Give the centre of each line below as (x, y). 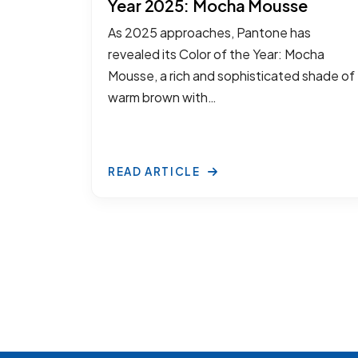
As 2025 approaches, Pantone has (209, 32)
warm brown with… (162, 97)
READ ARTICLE (156, 171)
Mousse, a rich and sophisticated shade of (231, 76)
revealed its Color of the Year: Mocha (216, 54)
